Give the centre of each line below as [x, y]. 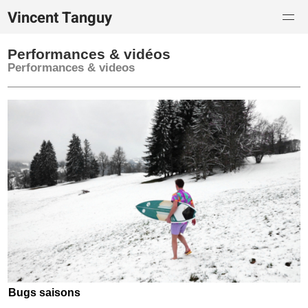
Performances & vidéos [89, 54]
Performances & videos [71, 68]
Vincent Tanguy [60, 18]
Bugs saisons [45, 293]
